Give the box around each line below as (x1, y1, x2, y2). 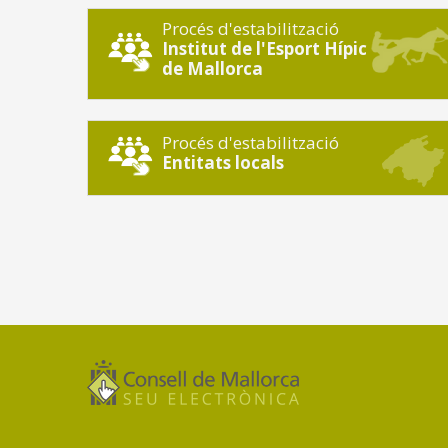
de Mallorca (161, 57, 263, 81)
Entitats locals (161, 151, 284, 175)
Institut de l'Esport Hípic (161, 37, 367, 61)
